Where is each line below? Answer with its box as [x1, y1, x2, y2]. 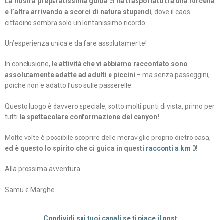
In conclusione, [5, 60, 52, 68]
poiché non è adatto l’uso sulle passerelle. [5, 82, 133, 90]
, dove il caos [151, 8, 190, 16]
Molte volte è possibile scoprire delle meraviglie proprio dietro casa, [5, 134, 211, 142]
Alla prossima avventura [5, 165, 80, 173]
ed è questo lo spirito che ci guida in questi [5, 144, 146, 153]
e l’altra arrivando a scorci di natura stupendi [5, 8, 151, 16]
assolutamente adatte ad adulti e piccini [5, 71, 135, 79]
